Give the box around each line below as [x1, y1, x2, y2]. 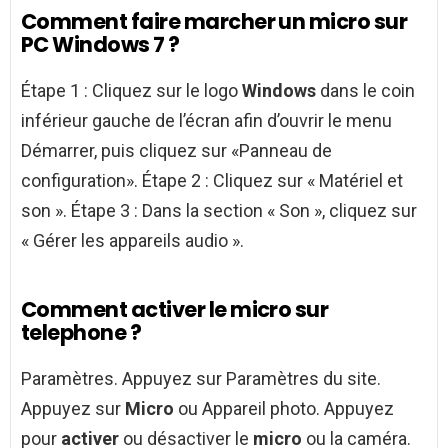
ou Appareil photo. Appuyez [174, 398, 394, 420]
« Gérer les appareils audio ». [21, 230, 244, 252]
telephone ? [21, 318, 142, 348]
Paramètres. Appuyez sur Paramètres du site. [21, 368, 381, 390]
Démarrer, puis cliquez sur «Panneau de [21, 140, 332, 162]
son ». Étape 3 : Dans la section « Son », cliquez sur [21, 200, 417, 222]
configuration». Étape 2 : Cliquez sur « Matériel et [21, 170, 403, 192]
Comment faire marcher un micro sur [21, 7, 408, 37]
